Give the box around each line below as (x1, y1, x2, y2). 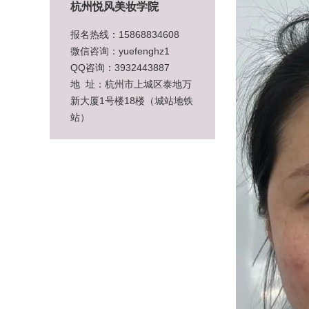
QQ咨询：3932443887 (70, 61, 170, 73)
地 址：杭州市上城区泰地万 (70, 78, 192, 90)
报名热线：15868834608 (70, 28, 179, 40)
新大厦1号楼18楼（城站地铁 (70, 94, 193, 106)
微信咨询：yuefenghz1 (70, 45, 170, 57)
